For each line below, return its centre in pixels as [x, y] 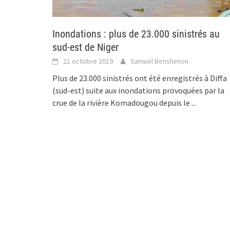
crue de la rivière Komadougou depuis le [122, 102]
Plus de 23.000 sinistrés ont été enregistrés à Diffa [140, 78]
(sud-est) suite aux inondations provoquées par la [138, 90]
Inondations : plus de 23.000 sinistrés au [136, 34]
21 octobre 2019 [88, 61]
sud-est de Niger [85, 47]
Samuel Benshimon [159, 61]
